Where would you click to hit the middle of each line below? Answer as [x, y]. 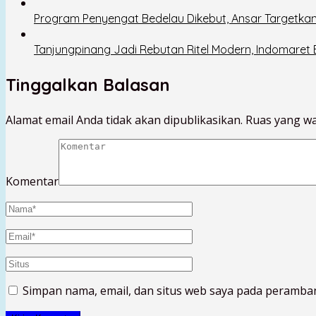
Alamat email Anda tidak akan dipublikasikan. [124, 120]
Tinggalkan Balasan [88, 85]
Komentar [32, 182]
